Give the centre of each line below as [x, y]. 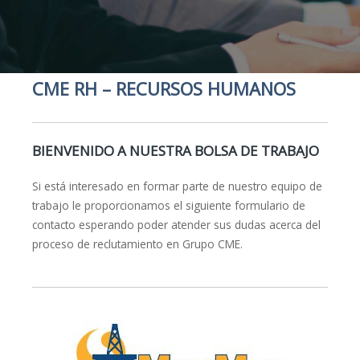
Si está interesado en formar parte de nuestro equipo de [177, 186]
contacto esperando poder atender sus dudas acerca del [176, 225]
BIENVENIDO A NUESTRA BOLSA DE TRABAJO [176, 151]
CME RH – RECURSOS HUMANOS [164, 88]
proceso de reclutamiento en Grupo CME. [137, 244]
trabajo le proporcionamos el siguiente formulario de [169, 206]
